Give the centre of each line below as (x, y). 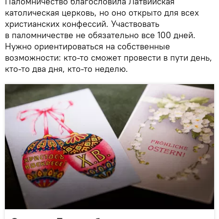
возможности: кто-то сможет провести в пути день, (109, 57)
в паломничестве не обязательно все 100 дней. (100, 35)
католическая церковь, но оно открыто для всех (102, 12)
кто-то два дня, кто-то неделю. (66, 68)
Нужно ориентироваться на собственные (88, 46)
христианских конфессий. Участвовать (82, 23)
